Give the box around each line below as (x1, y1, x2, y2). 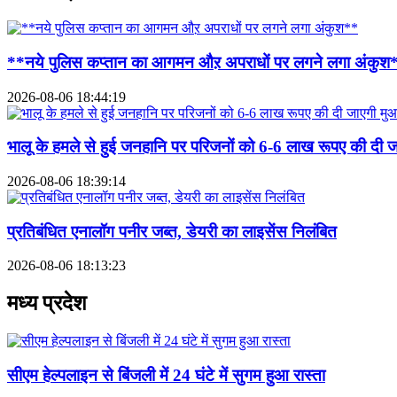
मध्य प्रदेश (7, 292, 87, 315)
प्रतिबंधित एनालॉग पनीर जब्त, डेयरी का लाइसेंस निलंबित (7, 222, 337, 241)
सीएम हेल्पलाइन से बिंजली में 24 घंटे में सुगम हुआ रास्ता (7, 365, 325, 385)
